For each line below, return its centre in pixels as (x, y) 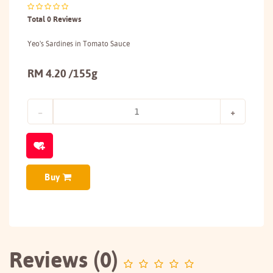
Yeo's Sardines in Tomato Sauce (79, 44)
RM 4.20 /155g (62, 73)
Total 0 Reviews (54, 19)
